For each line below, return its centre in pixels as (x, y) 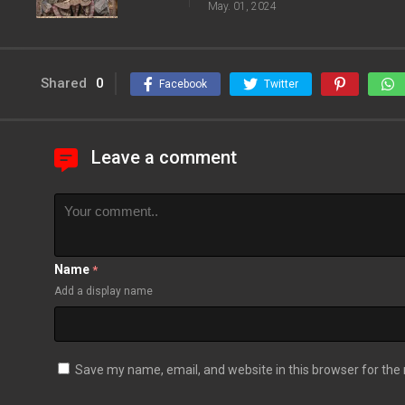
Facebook (183, 85)
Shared (64, 84)
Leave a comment (164, 158)
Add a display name (104, 292)
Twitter (281, 85)
